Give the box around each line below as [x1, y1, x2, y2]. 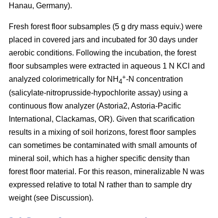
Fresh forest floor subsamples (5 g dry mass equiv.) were [9, 22, 202, 31]
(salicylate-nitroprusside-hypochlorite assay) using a [9, 88, 188, 97]
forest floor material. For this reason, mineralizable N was [9, 167, 204, 176]
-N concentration [126, 74, 183, 83]
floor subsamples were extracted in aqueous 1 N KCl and [9, 61, 205, 70]
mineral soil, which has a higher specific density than [9, 154, 190, 163]
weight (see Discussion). [9, 193, 93, 202]
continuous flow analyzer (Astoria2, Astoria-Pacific [9, 101, 181, 110]
